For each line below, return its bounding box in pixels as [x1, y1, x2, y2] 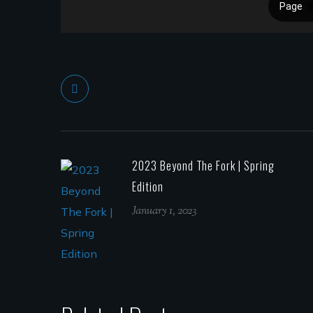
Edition [132, 177, 163, 195]
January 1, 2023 [132, 203, 196, 219]
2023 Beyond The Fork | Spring [132, 156, 275, 174]
